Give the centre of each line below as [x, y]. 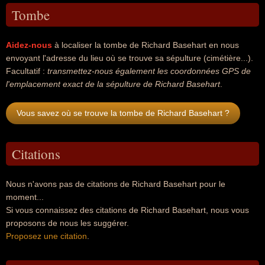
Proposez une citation [46, 236]
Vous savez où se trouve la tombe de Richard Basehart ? [123, 113]
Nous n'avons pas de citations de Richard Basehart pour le [116, 184]
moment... [25, 197]
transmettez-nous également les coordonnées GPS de [149, 71]
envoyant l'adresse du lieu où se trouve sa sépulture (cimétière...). [130, 58]
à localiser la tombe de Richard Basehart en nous [146, 45]
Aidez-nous [29, 45]
